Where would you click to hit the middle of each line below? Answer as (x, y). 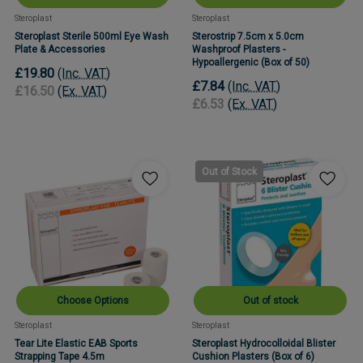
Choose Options (93, 301)
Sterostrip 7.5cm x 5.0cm (248, 36)
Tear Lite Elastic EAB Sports (76, 344)
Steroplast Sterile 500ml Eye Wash (92, 36)
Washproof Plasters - (239, 49)
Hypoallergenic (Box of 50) (251, 62)
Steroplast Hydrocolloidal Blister (264, 344)
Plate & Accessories (60, 49)
